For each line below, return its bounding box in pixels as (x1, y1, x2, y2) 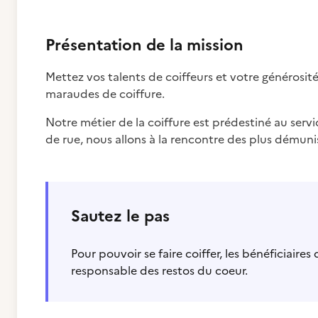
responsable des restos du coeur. (71, 262, 248, 279)
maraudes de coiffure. (45, 85, 165, 102)
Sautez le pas (71, 204, 170, 228)
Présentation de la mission (45, 33, 243, 57)
